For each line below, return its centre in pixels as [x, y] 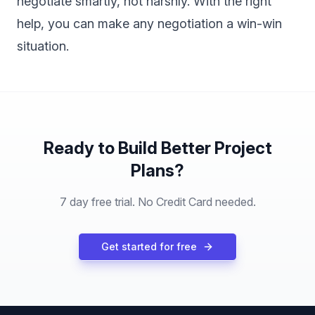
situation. [43, 46]
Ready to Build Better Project [157, 148]
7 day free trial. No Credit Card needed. [157, 202]
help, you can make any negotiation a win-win [149, 24]
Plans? [157, 171]
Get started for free [149, 247]
